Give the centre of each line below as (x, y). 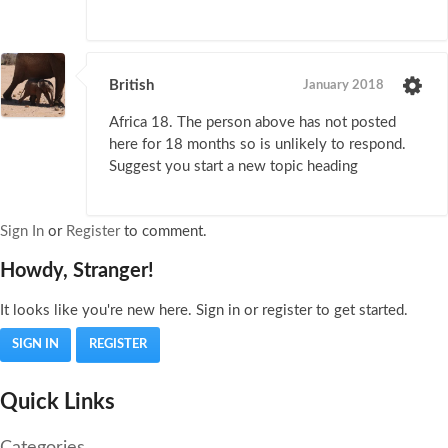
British (131, 86)
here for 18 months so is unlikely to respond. (257, 145)
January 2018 (343, 86)
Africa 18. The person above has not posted (252, 123)
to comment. (163, 232)
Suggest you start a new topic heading (233, 167)
